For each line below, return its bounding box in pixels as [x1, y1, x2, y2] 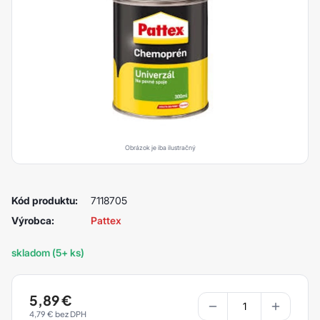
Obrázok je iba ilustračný [124, 143, 196, 151]
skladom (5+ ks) [11, 246, 84, 259]
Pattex [90, 214, 121, 226]
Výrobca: [11, 214, 54, 226]
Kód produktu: [11, 194, 78, 206]
